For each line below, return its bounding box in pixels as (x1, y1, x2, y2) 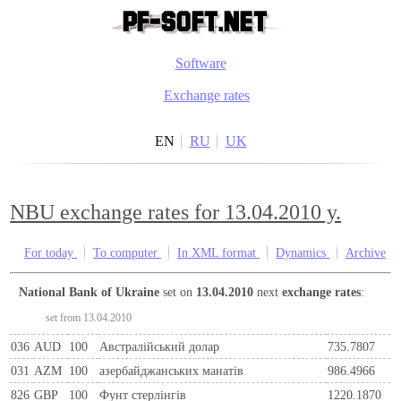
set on (159, 284, 197, 299)
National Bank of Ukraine (28, 284, 160, 299)
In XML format (177, 245, 260, 260)
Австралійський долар (99, 338, 220, 354)
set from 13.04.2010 (46, 311, 132, 323)
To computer (93, 245, 161, 260)
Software (175, 55, 226, 71)
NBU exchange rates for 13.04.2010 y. (10, 200, 342, 225)
